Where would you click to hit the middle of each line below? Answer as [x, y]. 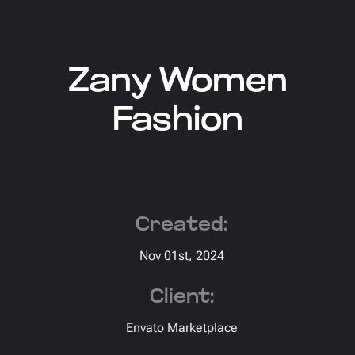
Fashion [177, 122]
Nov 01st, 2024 [181, 256]
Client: [181, 298]
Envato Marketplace [181, 328]
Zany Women [177, 83]
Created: [181, 225]
